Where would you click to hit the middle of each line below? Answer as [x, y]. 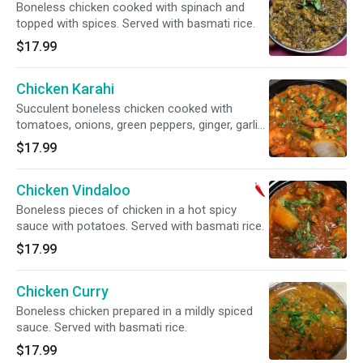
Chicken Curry [62, 291]
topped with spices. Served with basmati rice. [136, 23]
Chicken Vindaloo [73, 190]
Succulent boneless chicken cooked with [124, 109]
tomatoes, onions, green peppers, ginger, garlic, [141, 125]
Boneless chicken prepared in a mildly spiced [135, 311]
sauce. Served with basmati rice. [102, 327]
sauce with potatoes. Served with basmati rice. [140, 226]
